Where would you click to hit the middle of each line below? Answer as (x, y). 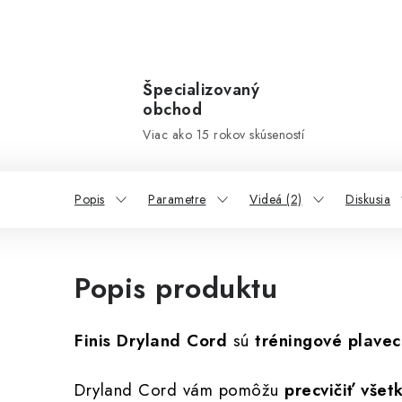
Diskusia (368, 199)
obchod (172, 109)
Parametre (177, 199)
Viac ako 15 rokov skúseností (223, 135)
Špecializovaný (201, 90)
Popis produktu (176, 288)
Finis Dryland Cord (151, 341)
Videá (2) (276, 199)
